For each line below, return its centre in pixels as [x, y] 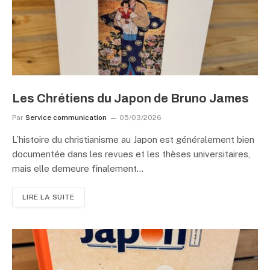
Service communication [66, 117]
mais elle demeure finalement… [78, 168]
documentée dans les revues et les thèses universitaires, [131, 154]
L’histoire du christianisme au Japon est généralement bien [133, 139]
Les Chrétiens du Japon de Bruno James [130, 98]
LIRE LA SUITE [49, 197]
